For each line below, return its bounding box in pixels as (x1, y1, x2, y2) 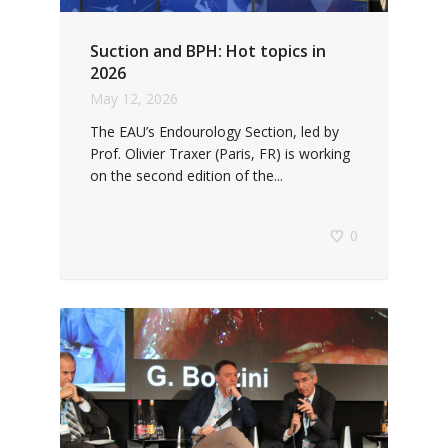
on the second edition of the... (90, 165, 283, 185)
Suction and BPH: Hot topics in (90, 39, 326, 62)
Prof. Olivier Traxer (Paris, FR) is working (90, 143, 350, 163)
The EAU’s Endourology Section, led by (90, 121, 339, 141)
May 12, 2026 (90, 88, 178, 108)
